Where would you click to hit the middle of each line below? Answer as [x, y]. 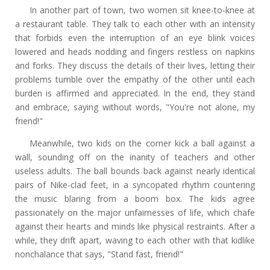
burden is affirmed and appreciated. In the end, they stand [135, 93]
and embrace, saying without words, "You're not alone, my [135, 107]
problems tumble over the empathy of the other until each [135, 79]
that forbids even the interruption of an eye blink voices [135, 37]
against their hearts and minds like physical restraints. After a [135, 226]
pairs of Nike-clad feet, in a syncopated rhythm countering [135, 184]
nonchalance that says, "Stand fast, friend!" [99, 254]
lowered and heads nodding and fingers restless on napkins [135, 51]
